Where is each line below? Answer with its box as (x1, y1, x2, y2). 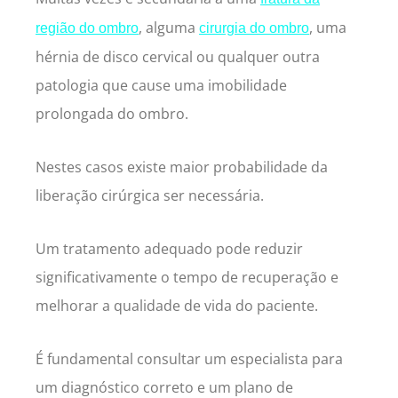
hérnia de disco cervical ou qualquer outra (36, 46, 320, 67)
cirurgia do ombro (199, 20, 309, 36)
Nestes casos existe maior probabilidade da (36, 156, 328, 177)
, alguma (139, 17, 199, 37)
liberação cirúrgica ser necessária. (36, 185, 264, 205)
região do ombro (36, 20, 139, 36)
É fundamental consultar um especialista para (36, 348, 343, 369)
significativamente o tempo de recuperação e (36, 267, 338, 287)
